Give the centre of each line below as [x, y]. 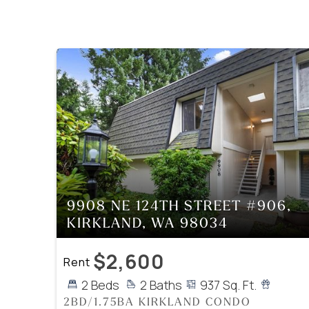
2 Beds [100, 285]
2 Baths [161, 285]
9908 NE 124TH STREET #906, [179, 206]
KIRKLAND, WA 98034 [147, 223]
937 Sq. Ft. [228, 285]
